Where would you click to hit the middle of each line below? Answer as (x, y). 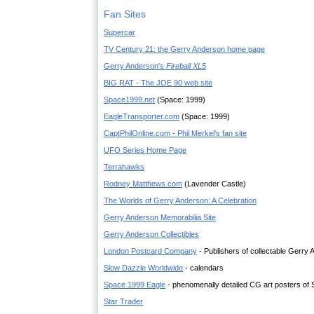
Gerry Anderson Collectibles (151, 234)
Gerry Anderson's (135, 66)
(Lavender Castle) (214, 184)
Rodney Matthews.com (143, 184)
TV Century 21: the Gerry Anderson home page (184, 49)
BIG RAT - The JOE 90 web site (158, 83)
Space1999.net (129, 100)
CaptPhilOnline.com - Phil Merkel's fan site (175, 133)
